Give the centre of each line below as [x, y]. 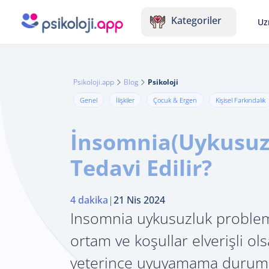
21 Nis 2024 [139, 200]
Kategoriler [196, 20]
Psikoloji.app [94, 82]
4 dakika [89, 200]
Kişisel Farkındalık [240, 100]
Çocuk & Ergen [175, 100]
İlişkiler [125, 100]
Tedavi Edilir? [141, 168]
